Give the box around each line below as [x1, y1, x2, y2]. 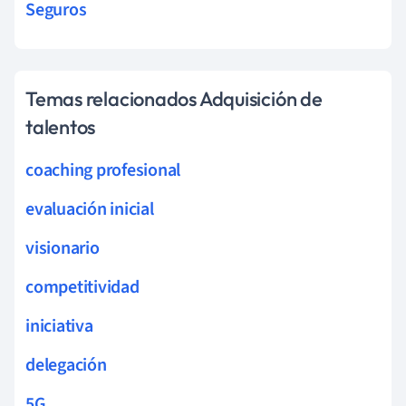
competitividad [25, 274, 140, 300]
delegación [25, 352, 107, 378]
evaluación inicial [25, 196, 154, 222]
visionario [25, 235, 100, 261]
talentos [25, 113, 96, 140]
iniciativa [25, 313, 93, 339]
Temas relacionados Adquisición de [25, 85, 323, 111]
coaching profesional [25, 157, 181, 183]
